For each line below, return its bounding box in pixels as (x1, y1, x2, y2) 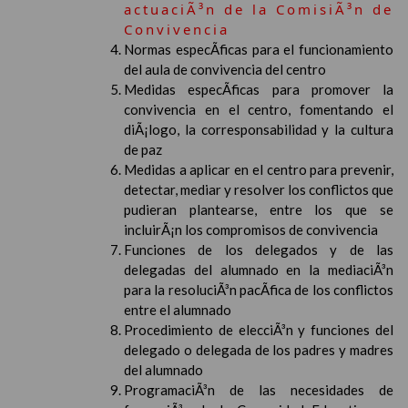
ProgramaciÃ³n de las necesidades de (124, 382, 393, 398)
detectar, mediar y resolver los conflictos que (124, 181, 393, 198)
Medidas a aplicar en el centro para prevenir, (124, 161, 393, 178)
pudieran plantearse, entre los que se (124, 201, 393, 218)
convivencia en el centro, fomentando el (124, 101, 393, 117)
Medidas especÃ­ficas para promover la (124, 81, 393, 97)
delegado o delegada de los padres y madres (124, 342, 393, 358)
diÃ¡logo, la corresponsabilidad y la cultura (124, 121, 393, 138)
